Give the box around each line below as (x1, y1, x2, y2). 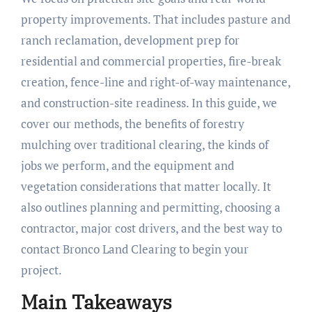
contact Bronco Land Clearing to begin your (20, 241, 249, 258)
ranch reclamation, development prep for (20, 32, 240, 49)
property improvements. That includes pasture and (20, 11, 290, 28)
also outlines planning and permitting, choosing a (20, 199, 281, 216)
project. (20, 262, 62, 279)
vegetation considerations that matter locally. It (20, 178, 271, 195)
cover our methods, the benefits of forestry (20, 116, 244, 132)
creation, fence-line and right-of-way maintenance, (20, 74, 290, 91)
